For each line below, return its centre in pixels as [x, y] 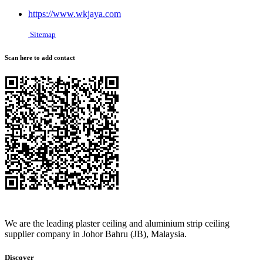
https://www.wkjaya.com [75, 14]
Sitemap [42, 35]
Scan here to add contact [40, 58]
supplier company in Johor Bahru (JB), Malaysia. [96, 234]
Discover [19, 257]
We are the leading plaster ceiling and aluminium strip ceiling [117, 224]
